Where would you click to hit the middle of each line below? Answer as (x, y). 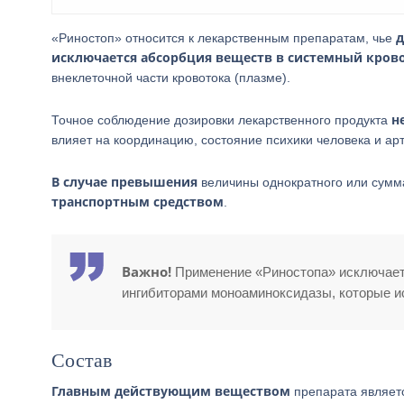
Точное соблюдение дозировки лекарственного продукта (221, 120)
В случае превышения (124, 182)
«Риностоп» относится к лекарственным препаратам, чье (224, 38)
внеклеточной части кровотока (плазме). (171, 78)
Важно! (147, 271)
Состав (82, 360)
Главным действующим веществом (171, 391)
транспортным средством (138, 202)
